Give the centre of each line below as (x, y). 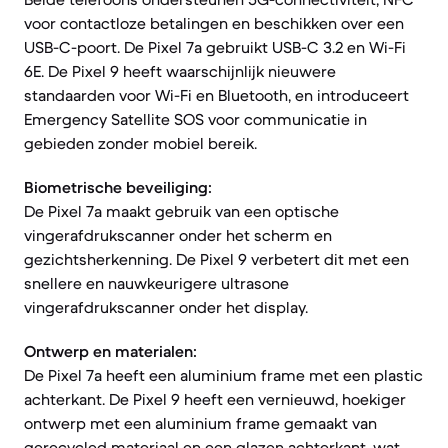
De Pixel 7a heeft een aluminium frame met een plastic (223, 375)
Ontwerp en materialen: (110, 351)
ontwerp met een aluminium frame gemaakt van (200, 423)
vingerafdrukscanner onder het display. (166, 307)
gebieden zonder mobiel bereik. (140, 143)
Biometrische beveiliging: (118, 187)
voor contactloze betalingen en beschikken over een (214, 23)
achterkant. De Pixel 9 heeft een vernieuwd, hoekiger (215, 399)
